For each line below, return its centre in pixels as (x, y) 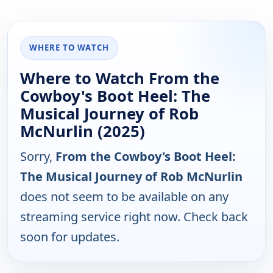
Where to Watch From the (120, 79)
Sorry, (38, 157)
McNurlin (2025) (83, 132)
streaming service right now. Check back (134, 217)
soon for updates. (70, 237)
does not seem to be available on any (124, 197)
